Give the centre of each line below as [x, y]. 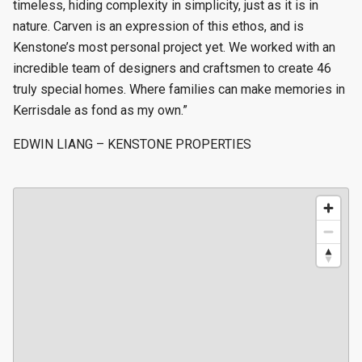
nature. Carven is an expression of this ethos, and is [158, 26]
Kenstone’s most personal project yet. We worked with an [174, 47]
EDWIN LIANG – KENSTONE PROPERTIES [132, 144]
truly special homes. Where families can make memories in [179, 89]
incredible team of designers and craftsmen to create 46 [172, 68]
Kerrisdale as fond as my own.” [100, 110]
